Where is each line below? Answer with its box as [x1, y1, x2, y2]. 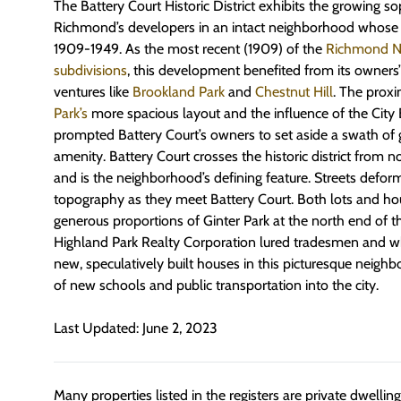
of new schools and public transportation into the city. [54, 277, 379, 294]
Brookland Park [132, 83, 225, 100]
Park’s [54, 105, 88, 122]
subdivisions [54, 62, 127, 79]
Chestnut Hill [255, 83, 333, 100]
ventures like [54, 83, 132, 100]
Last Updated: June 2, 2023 [54, 320, 218, 337]
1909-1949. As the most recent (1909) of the [54, 40, 326, 57]
